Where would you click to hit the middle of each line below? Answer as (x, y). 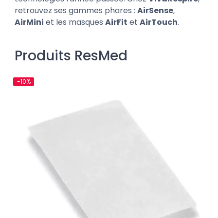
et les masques (74, 22)
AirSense (155, 10)
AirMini (29, 22)
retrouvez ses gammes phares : (76, 10)
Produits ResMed (71, 55)
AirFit (116, 22)
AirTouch (159, 22)
